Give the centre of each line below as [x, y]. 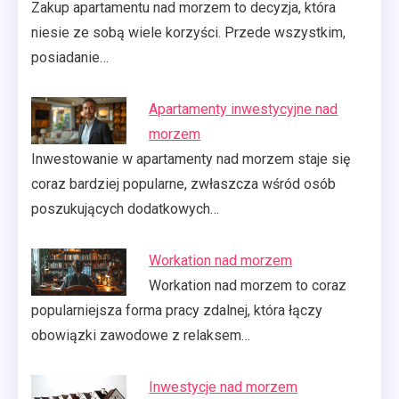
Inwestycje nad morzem [224, 387]
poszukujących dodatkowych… [125, 208]
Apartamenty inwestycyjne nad [244, 109]
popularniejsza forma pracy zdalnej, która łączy [177, 310]
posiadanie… [70, 57]
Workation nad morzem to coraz [248, 285]
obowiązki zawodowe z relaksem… [141, 335]
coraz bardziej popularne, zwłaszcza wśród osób [183, 183]
